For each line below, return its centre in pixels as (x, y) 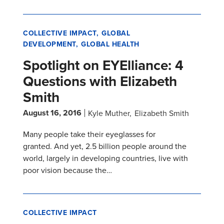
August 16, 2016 (52, 113)
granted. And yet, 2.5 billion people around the (105, 146)
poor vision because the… (67, 170)
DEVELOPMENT (49, 44)
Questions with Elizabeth (100, 81)
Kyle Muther (109, 113)
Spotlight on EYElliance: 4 (103, 65)
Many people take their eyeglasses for (89, 134)
